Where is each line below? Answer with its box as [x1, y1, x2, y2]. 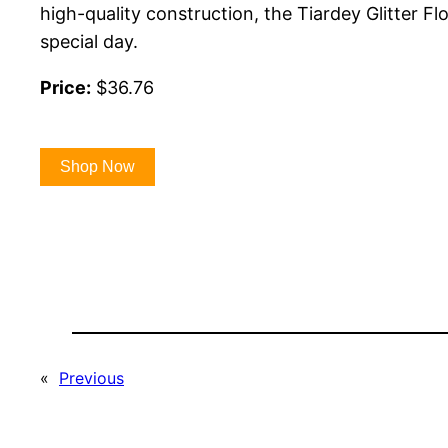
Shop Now [60, 157, 135, 175]
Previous [59, 367, 124, 388]
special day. [40, 30, 138, 52]
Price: [40, 76, 91, 98]
